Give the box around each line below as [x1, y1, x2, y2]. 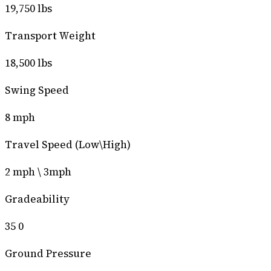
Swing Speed [5, 82, 69, 97]
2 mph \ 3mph [5, 164, 71, 179]
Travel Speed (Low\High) [5, 137, 131, 152]
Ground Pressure [5, 246, 91, 261]
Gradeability [5, 191, 70, 206]
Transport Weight [5, 28, 96, 43]
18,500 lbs [5, 55, 52, 70]
